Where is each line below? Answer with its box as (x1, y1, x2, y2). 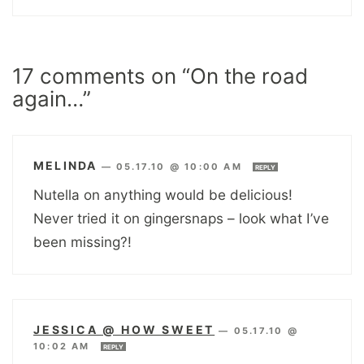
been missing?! (33, 232, 132, 250)
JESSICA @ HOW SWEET (33, 322, 215, 336)
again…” (12, 85, 91, 111)
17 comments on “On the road (12, 63, 308, 89)
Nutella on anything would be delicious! (33, 185, 292, 203)
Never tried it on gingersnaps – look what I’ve (33, 209, 329, 227)
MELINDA (33, 158, 97, 172)
